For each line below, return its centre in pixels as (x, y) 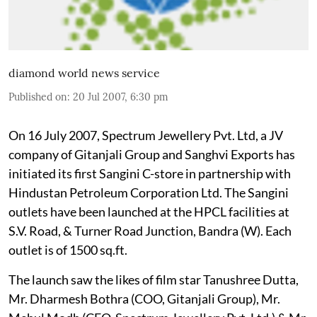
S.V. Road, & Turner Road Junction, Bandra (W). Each (150, 230)
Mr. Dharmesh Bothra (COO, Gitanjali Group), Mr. (144, 298)
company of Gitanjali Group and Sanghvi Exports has (152, 154)
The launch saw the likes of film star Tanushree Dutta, (154, 279)
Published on (38, 97)
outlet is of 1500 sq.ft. (68, 249)
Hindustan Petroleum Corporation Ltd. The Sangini (149, 192)
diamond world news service (84, 73)
